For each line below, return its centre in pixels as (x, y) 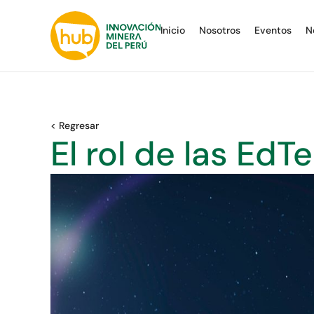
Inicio (172, 30)
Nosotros (219, 30)
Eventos (273, 30)
